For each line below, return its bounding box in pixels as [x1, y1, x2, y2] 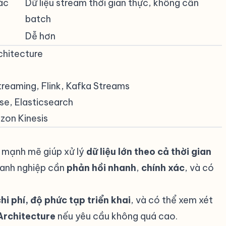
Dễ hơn [25, 30, 55, 42]
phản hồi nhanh [67, 162, 136, 174]
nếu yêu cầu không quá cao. [55, 210, 178, 222]
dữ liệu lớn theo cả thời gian [86, 146, 211, 157]
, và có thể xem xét [131, 194, 213, 206]
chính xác [141, 162, 185, 174]
